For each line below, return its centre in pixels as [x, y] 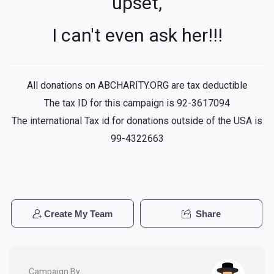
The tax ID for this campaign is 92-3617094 [137, 103]
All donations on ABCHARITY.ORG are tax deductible [137, 85]
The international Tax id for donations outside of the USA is [137, 120]
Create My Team [78, 213]
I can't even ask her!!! [137, 35]
